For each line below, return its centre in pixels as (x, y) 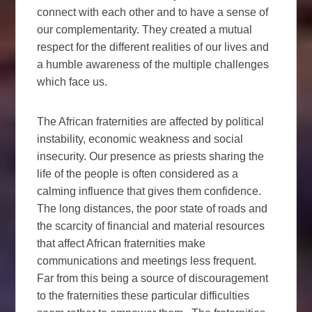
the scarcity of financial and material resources (151, 226)
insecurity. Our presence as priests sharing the (151, 156)
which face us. (72, 81)
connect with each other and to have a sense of (153, 12)
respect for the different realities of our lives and (153, 47)
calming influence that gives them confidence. (149, 191)
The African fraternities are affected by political (151, 121)
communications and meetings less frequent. (147, 260)
